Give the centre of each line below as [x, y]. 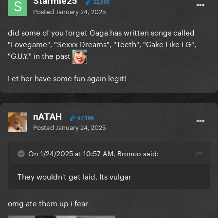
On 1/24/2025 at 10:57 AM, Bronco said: [93, 153]
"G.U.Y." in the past [40, 55]
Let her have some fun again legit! [68, 78]
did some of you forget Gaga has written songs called [101, 32]
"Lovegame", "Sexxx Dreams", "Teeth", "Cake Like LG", [102, 44]
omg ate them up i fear [48, 203]
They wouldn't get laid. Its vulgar [74, 176]
